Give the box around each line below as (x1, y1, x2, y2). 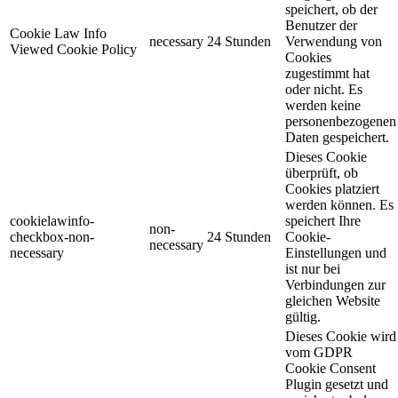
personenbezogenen (285, 114, 396, 130)
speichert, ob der (285, 2, 378, 18)
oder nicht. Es (285, 82, 362, 98)
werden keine (285, 98, 361, 114)
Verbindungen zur (285, 277, 386, 293)
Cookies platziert (285, 181, 379, 197)
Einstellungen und (285, 245, 386, 261)
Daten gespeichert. (285, 130, 389, 146)
